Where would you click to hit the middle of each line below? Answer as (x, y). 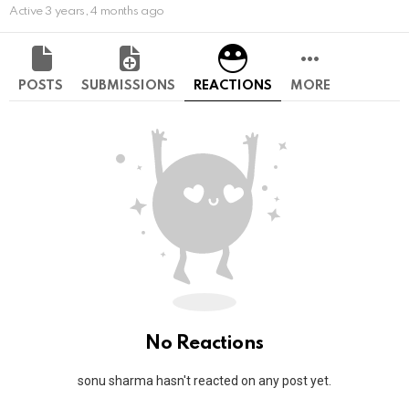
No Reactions (204, 344)
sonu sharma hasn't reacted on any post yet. (204, 381)
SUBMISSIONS (128, 86)
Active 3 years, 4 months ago (87, 12)
